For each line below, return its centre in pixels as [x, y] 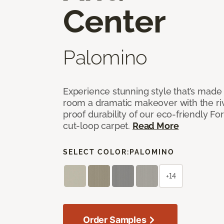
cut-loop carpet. [98, 125]
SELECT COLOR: [96, 152]
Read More [155, 125]
